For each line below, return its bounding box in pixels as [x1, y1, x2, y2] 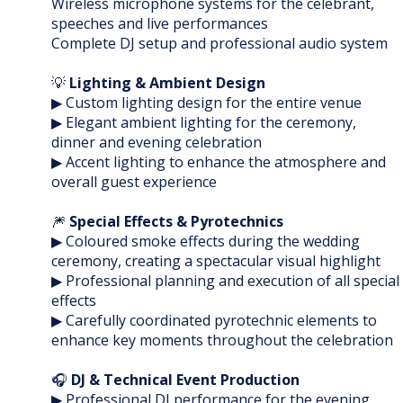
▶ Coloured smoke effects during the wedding [51, 231, 360, 252]
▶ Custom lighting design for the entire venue [51, 93, 362, 113]
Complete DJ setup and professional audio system [51, 33, 388, 54]
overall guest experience [51, 172, 217, 193]
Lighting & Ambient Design [69, 73, 265, 94]
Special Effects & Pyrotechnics [69, 211, 283, 232]
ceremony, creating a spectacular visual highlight [51, 251, 381, 272]
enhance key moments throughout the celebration [51, 330, 393, 351]
